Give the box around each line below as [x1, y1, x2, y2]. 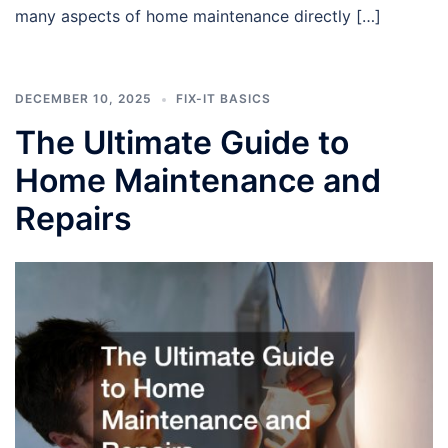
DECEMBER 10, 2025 [15, 90, 152, 106]
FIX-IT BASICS [176, 90, 271, 106]
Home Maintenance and [15, 160, 381, 200]
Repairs [15, 198, 132, 238]
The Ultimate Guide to [15, 122, 349, 162]
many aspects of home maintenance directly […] [15, 5, 381, 26]
